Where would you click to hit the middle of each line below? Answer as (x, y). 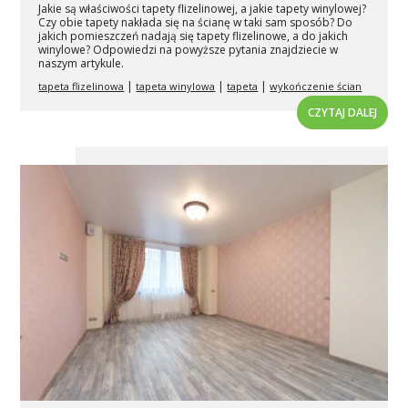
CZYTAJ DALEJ (342, 112)
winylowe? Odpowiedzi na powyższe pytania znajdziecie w (189, 49)
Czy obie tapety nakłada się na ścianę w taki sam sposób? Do (196, 22)
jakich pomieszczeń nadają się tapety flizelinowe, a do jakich (194, 36)
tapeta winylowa (176, 86)
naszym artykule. (82, 63)
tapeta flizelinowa (82, 86)
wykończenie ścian (316, 86)
